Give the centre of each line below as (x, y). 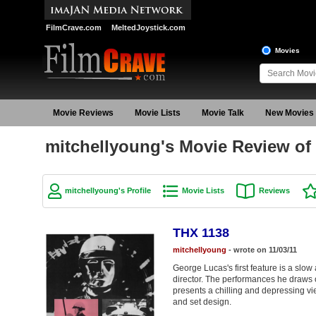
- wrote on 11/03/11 (261, 249)
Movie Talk (223, 113)
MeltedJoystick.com (148, 28)
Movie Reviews (83, 113)
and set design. (202, 302)
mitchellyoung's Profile (108, 190)
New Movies (289, 113)
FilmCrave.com (73, 28)
